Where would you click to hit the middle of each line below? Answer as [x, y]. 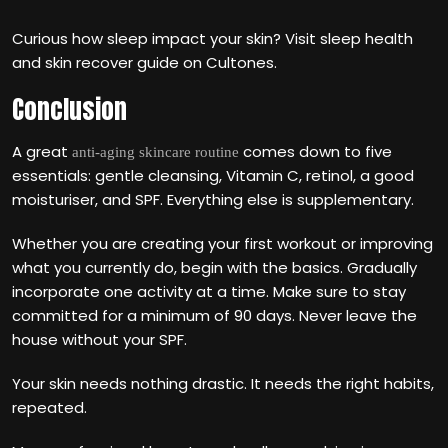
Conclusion [69, 109]
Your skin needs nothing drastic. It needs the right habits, [223, 383]
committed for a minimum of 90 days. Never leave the [214, 315]
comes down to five [315, 151]
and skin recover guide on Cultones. [144, 62]
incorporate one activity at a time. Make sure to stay [209, 291]
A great [42, 151]
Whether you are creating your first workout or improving [222, 243]
